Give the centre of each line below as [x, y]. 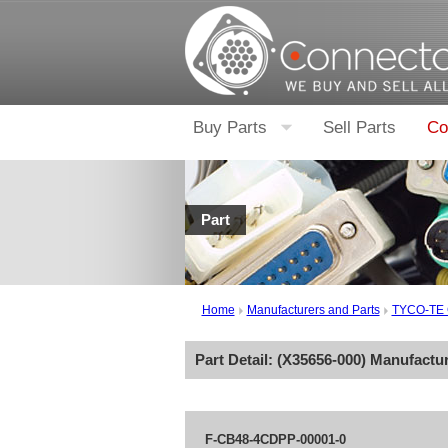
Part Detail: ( [238, 359]
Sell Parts [359, 127]
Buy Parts [229, 127]
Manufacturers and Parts [313, 310]
